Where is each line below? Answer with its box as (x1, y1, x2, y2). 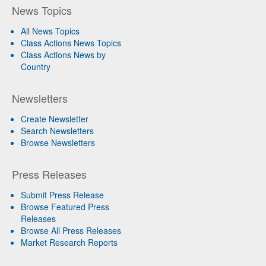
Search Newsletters (21, 125, 94, 137)
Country (21, 61, 50, 73)
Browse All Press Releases (21, 224, 121, 237)
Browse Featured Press (21, 201, 109, 213)
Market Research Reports (21, 236, 118, 249)
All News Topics (21, 25, 80, 37)
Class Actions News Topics (21, 37, 121, 49)
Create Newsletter (21, 113, 88, 125)
